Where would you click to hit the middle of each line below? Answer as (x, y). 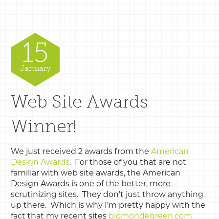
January (35, 68)
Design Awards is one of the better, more (91, 183)
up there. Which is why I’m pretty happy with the (108, 205)
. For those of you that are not (128, 162)
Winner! (44, 126)
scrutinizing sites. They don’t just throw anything (107, 194)
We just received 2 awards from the (81, 151)
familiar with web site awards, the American (96, 173)
